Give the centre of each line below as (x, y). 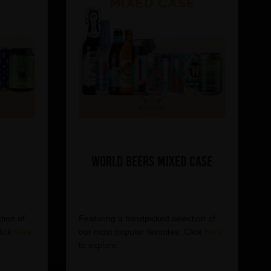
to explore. (99, 245)
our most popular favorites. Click (141, 232)
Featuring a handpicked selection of (147, 219)
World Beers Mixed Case (152, 162)
